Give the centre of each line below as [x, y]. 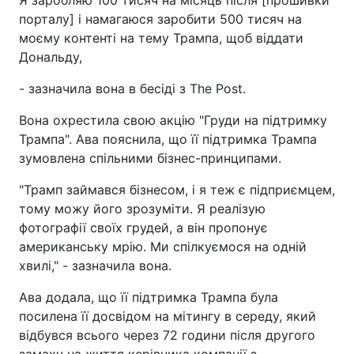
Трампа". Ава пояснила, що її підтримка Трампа [168, 139]
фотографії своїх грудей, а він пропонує [143, 228]
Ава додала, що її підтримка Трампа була [149, 297]
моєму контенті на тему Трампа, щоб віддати [161, 38]
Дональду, [51, 57]
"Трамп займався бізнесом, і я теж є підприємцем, [177, 190]
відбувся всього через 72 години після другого [167, 335]
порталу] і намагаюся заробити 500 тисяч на [160, 19]
